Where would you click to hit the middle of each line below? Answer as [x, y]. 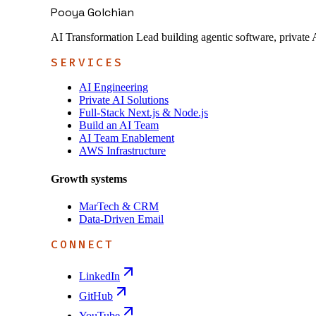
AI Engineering [114, 87]
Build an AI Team [119, 126]
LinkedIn [99, 276]
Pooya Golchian [92, 13]
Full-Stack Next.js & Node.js [144, 113]
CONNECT [83, 244]
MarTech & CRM [119, 206]
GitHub [96, 296]
